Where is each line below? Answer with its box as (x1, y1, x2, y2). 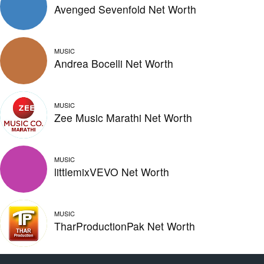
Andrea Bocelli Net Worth (54, 55, 173, 71)
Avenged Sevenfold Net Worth (54, 1, 196, 16)
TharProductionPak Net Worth (54, 218, 195, 233)
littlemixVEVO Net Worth (54, 164, 169, 179)
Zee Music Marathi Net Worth (54, 110, 192, 125)
